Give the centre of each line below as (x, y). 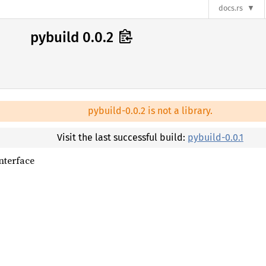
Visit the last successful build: (122, 137)
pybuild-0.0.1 (215, 137)
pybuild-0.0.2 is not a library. (150, 111)
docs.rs (231, 8)
